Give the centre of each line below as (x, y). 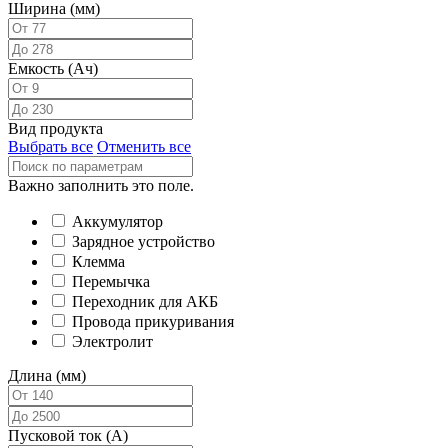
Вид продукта (55, 128)
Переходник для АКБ (145, 301)
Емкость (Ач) (53, 68)
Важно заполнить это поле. (101, 185)
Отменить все (144, 146)
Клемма (98, 261)
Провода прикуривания (153, 321)
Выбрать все (50, 146)
